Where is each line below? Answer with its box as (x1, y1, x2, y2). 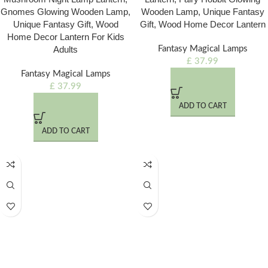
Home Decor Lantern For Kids (7, 32, 124, 42)
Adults (53, 44, 78, 54)
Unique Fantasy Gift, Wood (13, 19, 118, 29)
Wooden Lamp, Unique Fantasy (141, 7, 264, 17)
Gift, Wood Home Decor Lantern (139, 19, 266, 29)
